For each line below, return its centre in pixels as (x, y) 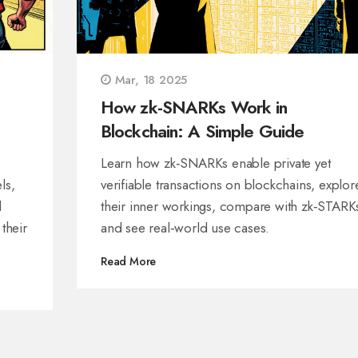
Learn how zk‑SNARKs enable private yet (216, 163)
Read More (129, 262)
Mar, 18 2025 (149, 80)
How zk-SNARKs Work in (194, 107)
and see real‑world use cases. (185, 228)
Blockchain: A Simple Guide (203, 131)
